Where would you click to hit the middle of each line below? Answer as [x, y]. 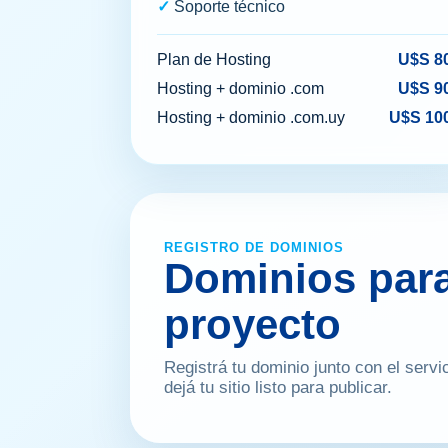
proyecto [252, 325]
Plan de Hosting [214, 60]
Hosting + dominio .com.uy [251, 118]
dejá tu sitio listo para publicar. [278, 388]
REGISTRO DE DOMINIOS [254, 248]
